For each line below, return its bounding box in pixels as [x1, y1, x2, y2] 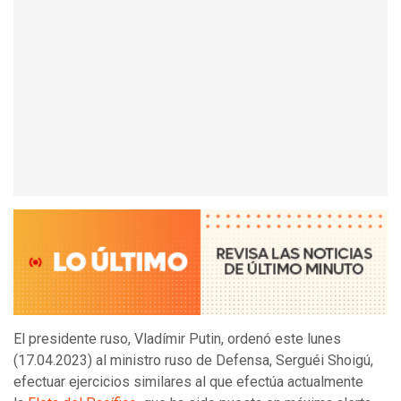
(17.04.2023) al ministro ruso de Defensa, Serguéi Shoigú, [13, 352, 373, 370]
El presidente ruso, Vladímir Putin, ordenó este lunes [13, 330, 341, 348]
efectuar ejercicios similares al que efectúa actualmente [13, 373, 363, 391]
